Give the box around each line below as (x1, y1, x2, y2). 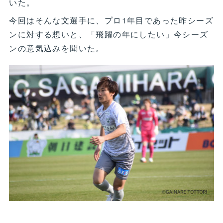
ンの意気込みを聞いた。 (9, 42, 105, 54)
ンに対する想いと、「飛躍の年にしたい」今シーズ (9, 28, 209, 40)
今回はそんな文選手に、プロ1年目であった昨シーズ (9, 14, 214, 26)
